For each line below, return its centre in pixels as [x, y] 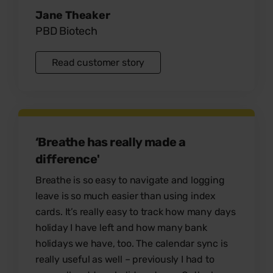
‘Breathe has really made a [111, 142]
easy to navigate [132, 180]
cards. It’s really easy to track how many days [136, 211]
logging [208, 180]
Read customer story [98, 62]
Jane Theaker [73, 15]
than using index [178, 196]
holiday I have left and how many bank [121, 227]
